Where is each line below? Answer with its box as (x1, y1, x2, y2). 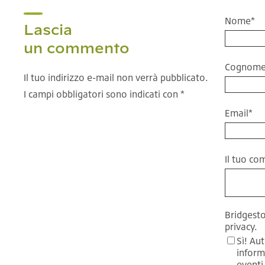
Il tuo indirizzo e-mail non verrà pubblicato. (24, 71, 208, 83)
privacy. (225, 220, 258, 232)
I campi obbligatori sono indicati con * (24, 88, 185, 100)
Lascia (24, 21, 72, 38)
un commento (24, 39, 130, 56)
